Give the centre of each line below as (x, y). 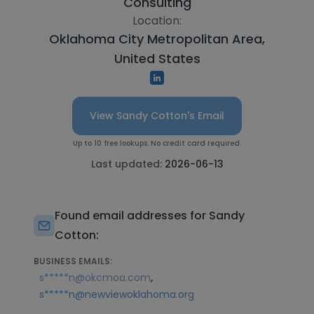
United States (157, 59)
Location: (157, 21)
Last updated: (128, 164)
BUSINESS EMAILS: (73, 261)
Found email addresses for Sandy (150, 216)
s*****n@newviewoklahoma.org (117, 294)
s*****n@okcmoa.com (95, 278)
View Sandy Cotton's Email (157, 116)
